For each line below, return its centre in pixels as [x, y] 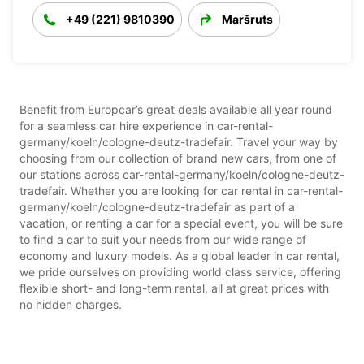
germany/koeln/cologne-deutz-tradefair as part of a [157, 206]
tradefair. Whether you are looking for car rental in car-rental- [181, 190]
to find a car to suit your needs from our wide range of [163, 239]
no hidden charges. [71, 304]
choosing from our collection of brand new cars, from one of [178, 158]
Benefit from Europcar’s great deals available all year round [176, 109]
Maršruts [247, 19]
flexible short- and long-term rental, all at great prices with [174, 288]
